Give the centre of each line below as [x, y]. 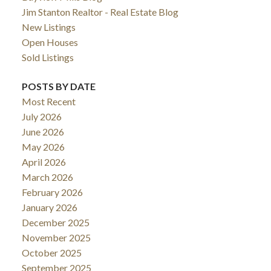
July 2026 [41, 116]
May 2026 [43, 146]
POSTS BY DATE [58, 86]
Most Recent [48, 101]
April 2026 [44, 162]
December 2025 [55, 222]
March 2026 [47, 177]
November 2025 [56, 237]
